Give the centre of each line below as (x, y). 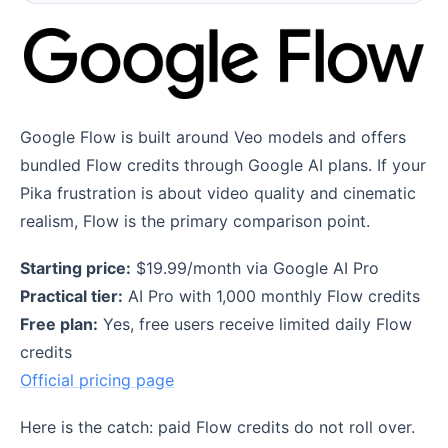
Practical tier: (71, 296)
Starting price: (75, 268)
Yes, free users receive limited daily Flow (255, 324)
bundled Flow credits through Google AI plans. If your (223, 164)
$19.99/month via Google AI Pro (255, 268)
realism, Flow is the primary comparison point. (195, 220)
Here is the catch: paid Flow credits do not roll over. (217, 427)
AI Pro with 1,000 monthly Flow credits (271, 296)
